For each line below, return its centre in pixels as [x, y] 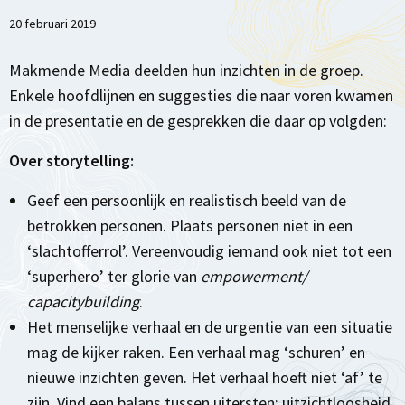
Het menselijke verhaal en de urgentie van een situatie [210, 327]
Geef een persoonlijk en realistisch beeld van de [187, 200]
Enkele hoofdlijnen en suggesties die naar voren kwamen [201, 95]
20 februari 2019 [52, 24]
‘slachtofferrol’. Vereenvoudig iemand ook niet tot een [209, 251]
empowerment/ [254, 276]
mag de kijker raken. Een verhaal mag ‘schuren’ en [196, 352]
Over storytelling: [71, 160]
